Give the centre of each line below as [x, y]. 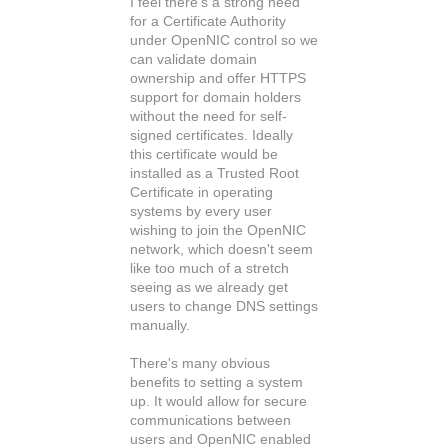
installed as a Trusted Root [214, 173]
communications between [210, 420]
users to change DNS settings [224, 306]
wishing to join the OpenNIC [218, 230]
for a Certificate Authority [208, 21]
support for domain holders [215, 97]
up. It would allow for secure [218, 401]
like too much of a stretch [209, 268]
